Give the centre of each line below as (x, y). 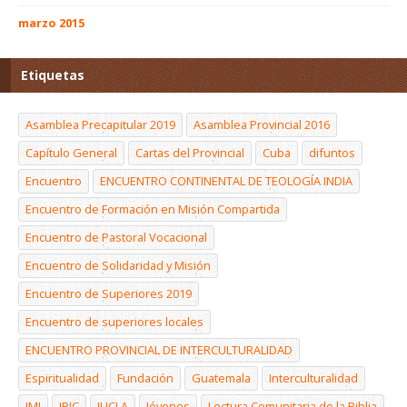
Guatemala (221, 378)
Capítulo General (71, 153)
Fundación (145, 378)
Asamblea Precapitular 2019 (100, 125)
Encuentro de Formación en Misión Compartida (153, 209)
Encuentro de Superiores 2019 (109, 294)
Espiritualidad (62, 378)
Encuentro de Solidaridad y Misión (118, 266)
